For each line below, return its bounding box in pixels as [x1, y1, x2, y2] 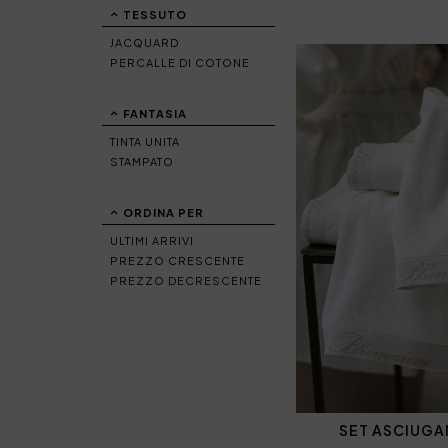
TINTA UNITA [110, 135, 180, 148]
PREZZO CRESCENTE [110, 254, 245, 267]
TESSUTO [123, 8, 187, 21]
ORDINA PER [123, 206, 204, 219]
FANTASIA [123, 107, 187, 120]
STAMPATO [110, 155, 174, 168]
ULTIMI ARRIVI [110, 234, 194, 247]
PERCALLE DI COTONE [110, 56, 250, 69]
